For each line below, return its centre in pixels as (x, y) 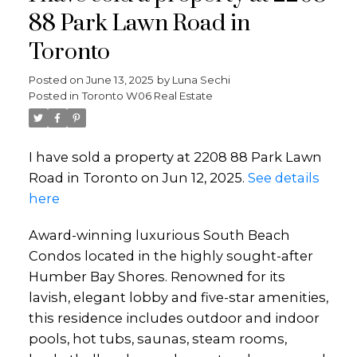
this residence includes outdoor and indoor (174, 318)
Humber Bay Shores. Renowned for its (157, 276)
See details (283, 177)
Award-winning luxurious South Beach (159, 235)
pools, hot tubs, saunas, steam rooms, (157, 338)
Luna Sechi (201, 79)
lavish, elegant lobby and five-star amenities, (178, 297)
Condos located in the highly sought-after (171, 255)
